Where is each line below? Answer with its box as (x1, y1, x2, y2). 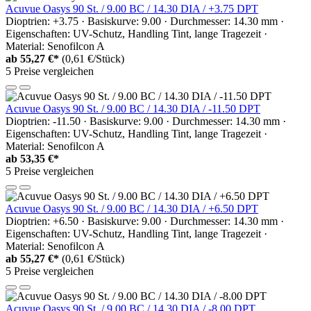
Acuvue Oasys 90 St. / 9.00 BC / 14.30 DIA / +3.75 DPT (6, 2, 258, 15)
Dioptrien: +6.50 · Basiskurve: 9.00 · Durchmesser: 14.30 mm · (6, 215, 284, 227)
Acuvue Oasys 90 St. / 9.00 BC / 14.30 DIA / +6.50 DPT (6, 202, 258, 215)
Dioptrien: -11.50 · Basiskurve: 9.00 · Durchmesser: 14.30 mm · (6, 115, 286, 127)
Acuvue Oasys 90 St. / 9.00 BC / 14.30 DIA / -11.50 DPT (6, 102, 260, 115)
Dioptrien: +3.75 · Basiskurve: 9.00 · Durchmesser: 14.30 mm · (6, 15, 284, 27)
